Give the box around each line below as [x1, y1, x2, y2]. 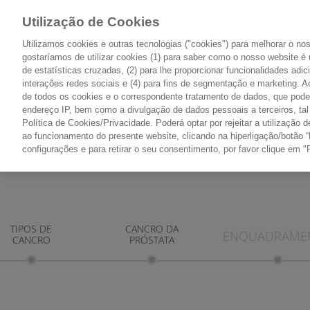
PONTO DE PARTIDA [22, 86, 116, 98]
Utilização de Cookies [22, 15, 160, 29]
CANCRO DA [125, 222, 179, 235]
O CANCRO [43, 75, 95, 86]
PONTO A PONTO [222, 86, 302, 98]
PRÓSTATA [129, 233, 174, 246]
